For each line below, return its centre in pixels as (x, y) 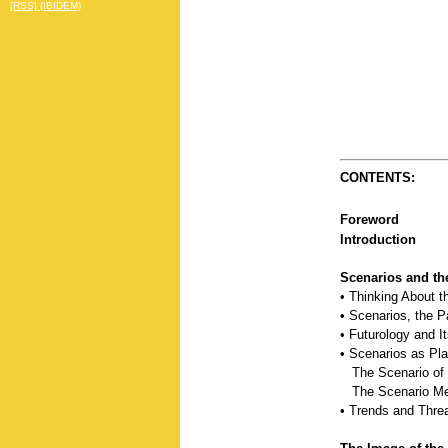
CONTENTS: (377, 178)
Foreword (369, 220)
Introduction (378, 240)
